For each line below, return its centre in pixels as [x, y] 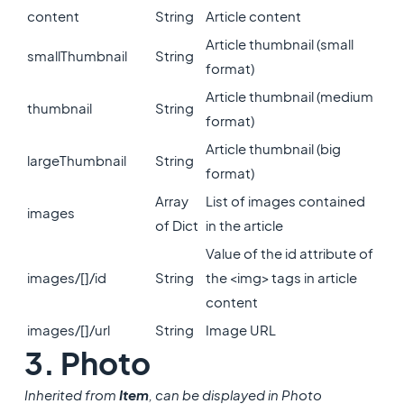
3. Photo [87, 363]
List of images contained [285, 201]
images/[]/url [68, 330]
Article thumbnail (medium [289, 96]
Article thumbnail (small [279, 44]
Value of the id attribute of [289, 253]
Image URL [240, 330]
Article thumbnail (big [273, 148]
